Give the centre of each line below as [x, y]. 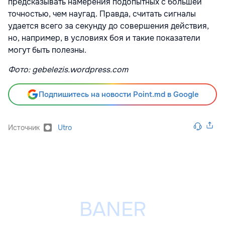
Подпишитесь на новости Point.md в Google [119, 94]
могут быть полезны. [48, 50]
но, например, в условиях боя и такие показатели [104, 38]
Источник [24, 128]
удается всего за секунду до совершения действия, [108, 26]
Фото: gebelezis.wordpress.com [68, 70]
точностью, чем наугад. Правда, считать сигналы [102, 14]
